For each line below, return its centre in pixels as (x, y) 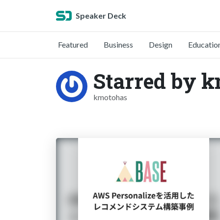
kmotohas (110, 97)
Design (161, 44)
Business (118, 44)
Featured (73, 44)
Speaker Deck (101, 15)
